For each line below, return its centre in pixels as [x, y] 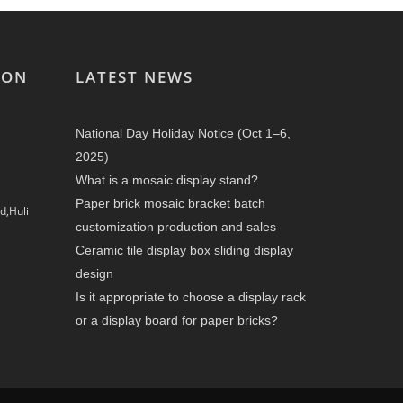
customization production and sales [175, 227]
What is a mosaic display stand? [166, 180]
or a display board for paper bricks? [176, 321]
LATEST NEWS [134, 77]
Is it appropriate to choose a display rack [190, 297]
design [94, 274]
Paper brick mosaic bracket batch [170, 204]
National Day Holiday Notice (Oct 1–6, [183, 134]
